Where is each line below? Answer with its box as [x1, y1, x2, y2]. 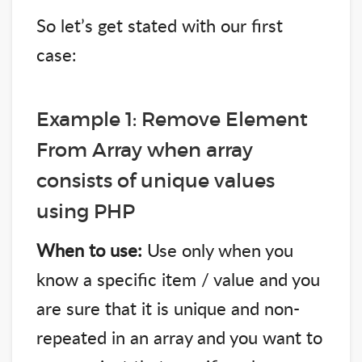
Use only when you [142, 237, 293, 262]
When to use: [36, 237, 142, 262]
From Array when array [36, 137, 253, 162]
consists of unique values [36, 168, 275, 192]
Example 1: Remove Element [36, 107, 308, 131]
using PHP [36, 199, 135, 223]
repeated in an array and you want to [36, 324, 322, 349]
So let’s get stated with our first [36, 12, 283, 37]
